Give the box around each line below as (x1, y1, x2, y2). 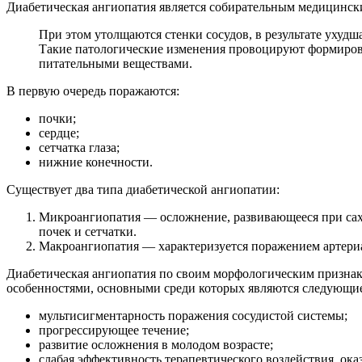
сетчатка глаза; (39, 140, 120, 154)
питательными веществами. (39, 56, 192, 70)
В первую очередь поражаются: (6, 83, 179, 98)
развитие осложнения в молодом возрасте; (39, 337, 273, 351)
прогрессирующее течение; (39, 322, 189, 337)
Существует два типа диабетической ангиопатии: (6, 182, 280, 196)
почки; (39, 111, 76, 125)
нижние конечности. (39, 154, 153, 169)
